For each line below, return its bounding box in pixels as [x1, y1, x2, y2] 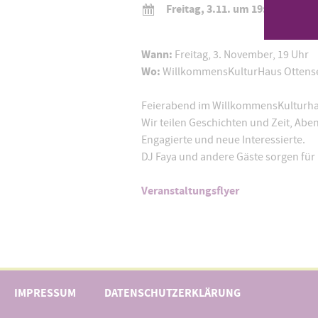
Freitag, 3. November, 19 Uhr [172, 47, 309, 62]
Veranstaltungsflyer [141, 182, 239, 198]
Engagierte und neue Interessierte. [141, 132, 305, 147]
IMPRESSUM [14, 285, 76, 300]
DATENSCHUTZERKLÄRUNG [104, 285, 241, 300]
